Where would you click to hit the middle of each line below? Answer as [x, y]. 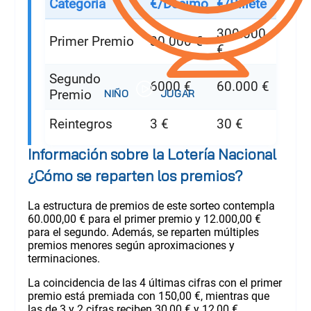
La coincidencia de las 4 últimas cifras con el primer [154, 283]
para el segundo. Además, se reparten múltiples [143, 232]
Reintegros [81, 124]
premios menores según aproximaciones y [131, 245]
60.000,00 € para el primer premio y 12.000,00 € [144, 219]
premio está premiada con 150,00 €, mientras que [148, 296]
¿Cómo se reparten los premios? [135, 175]
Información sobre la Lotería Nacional [152, 154]
